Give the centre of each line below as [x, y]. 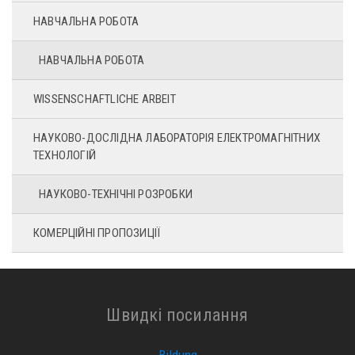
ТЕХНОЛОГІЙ [65, 155]
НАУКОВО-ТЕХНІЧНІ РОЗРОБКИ [116, 194]
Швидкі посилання [177, 315]
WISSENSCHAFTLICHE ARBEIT [105, 99]
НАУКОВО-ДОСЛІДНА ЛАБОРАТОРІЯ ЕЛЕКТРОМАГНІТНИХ [177, 137]
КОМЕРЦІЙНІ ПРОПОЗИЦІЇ [97, 233]
